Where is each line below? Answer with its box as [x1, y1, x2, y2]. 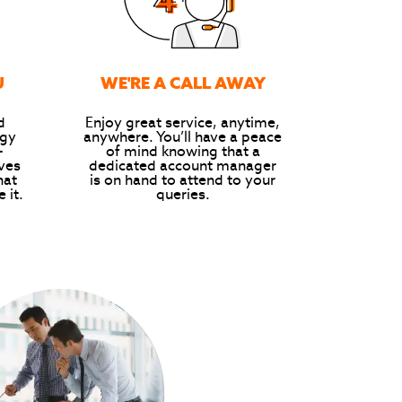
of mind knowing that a [105, 144, 260, 160]
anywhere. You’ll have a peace [83, 130, 282, 145]
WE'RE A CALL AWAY [100, 75, 266, 92]
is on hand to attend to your [90, 173, 275, 188]
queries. [155, 188, 210, 203]
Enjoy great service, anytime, [85, 116, 280, 131]
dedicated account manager [89, 159, 276, 174]
